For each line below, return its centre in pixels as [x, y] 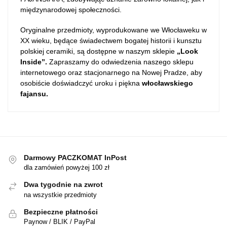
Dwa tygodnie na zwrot [63, 185]
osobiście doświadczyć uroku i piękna [81, 83]
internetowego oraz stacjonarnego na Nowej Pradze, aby [111, 72]
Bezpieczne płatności [61, 212]
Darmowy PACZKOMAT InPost [75, 157]
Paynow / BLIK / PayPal [60, 222]
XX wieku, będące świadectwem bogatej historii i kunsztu [111, 40]
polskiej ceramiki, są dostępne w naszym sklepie [99, 51]
